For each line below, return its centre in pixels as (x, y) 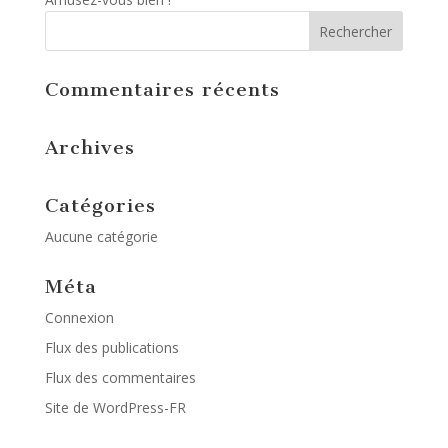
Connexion (79, 317)
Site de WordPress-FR (115, 407)
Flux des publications (111, 347)
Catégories (100, 205)
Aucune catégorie (101, 236)
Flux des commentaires (120, 377)
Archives (89, 147)
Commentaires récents (162, 89)
